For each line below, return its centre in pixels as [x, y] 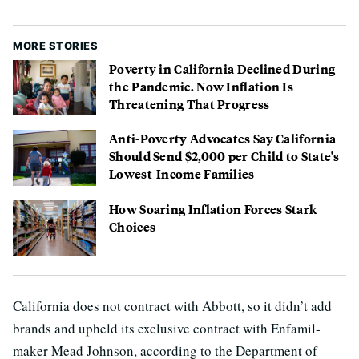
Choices [133, 226]
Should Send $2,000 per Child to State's [224, 156]
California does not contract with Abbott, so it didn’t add [172, 306]
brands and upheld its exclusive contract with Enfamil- [167, 329]
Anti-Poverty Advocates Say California [223, 139]
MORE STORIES [55, 46]
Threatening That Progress [190, 104]
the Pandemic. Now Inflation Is [202, 87]
